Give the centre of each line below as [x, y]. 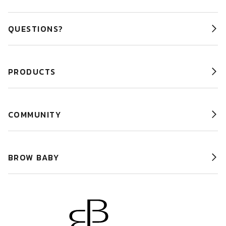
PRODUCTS [32, 71]
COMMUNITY [35, 114]
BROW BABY [34, 157]
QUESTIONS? [36, 29]
